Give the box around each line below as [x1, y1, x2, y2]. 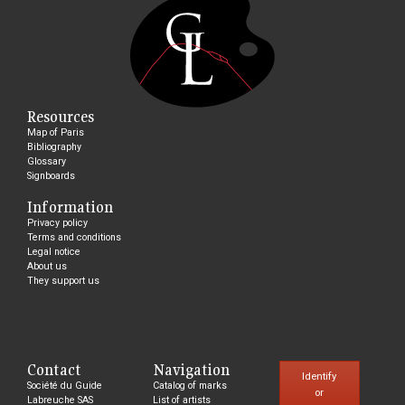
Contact [27, 359, 81, 380]
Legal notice [27, 245, 80, 258]
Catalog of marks [153, 379, 228, 391]
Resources [27, 106, 94, 127]
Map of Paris [27, 126, 84, 138]
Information [27, 196, 113, 217]
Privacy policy [27, 216, 88, 229]
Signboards [27, 169, 75, 182]
